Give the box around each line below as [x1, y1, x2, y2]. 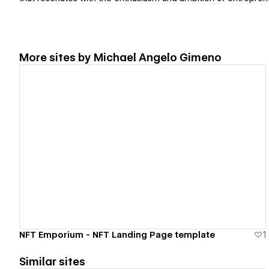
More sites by [19, 50, 94, 64]
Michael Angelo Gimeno [94, 50, 222, 64]
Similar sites [19, 255, 85, 268]
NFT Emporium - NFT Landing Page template [19, 229, 215, 240]
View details [109, 141, 166, 153]
